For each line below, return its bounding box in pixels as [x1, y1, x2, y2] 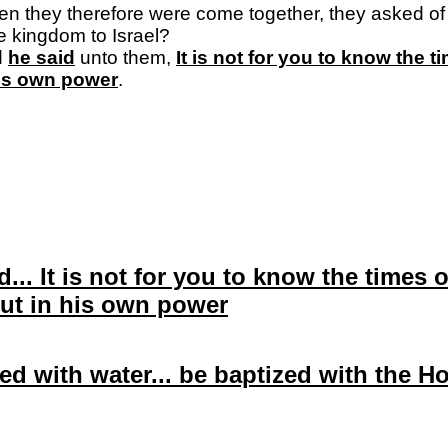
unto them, [75, 47, 176, 68]
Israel [112, 25, 159, 46]
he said [8, 47, 75, 68]
